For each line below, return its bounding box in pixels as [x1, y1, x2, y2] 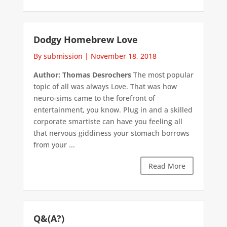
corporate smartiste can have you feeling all [33, 117, 182, 127]
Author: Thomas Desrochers [33, 70, 131, 80]
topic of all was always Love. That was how [33, 82, 177, 92]
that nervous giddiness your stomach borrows [33, 128, 190, 138]
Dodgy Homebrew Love [33, 33, 138, 46]
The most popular [131, 70, 194, 80]
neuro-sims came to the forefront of [33, 93, 155, 103]
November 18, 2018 [90, 51, 157, 61]
